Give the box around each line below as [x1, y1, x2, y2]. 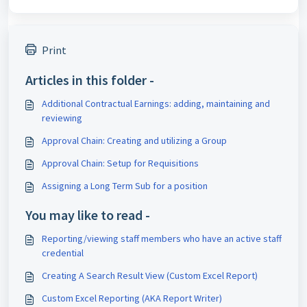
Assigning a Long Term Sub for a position [42, 180, 208, 192]
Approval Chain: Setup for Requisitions [107, 157, 199, 169]
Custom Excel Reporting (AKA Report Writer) [42, 292, 222, 304]
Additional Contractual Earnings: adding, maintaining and [42, 97, 173, 110]
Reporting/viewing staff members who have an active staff [42, 232, 282, 245]
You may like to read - [25, 206, 150, 223]
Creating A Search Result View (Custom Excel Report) [42, 269, 258, 282]
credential [42, 247, 84, 259]
